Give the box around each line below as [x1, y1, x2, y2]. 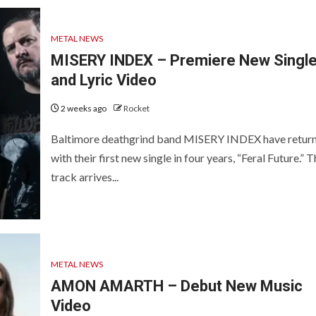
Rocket [123, 103, 150, 114]
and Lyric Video [50, 71, 157, 90]
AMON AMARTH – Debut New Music [50, 277, 303, 296]
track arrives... [50, 170, 119, 184]
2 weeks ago [59, 103, 108, 114]
